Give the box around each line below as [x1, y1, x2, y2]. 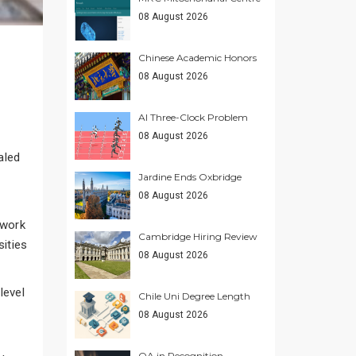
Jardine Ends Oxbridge [137, 171, 242, 183]
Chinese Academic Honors [137, 52, 257, 64]
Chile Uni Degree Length [137, 290, 250, 302]
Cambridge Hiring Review [137, 230, 257, 242]
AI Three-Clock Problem [137, 111, 248, 123]
